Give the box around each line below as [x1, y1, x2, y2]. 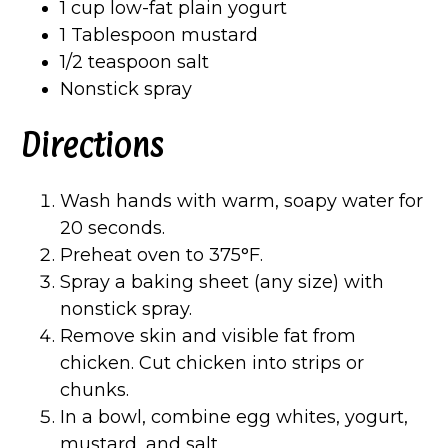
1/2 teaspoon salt [60, 50, 209, 73]
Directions [20, 126, 163, 165]
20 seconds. [60, 216, 165, 239]
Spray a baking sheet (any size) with [60, 270, 384, 293]
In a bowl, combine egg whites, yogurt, [60, 405, 408, 428]
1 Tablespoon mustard [60, 23, 258, 46]
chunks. [60, 378, 129, 401]
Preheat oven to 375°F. [60, 243, 263, 266]
